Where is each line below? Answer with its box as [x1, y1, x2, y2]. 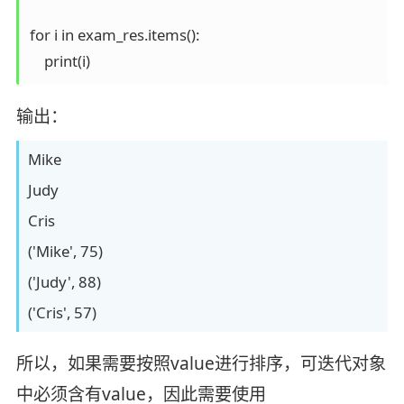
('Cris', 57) [27, 301, 96, 323]
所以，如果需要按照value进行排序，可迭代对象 [15, 351, 386, 375]
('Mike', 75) [27, 240, 103, 262]
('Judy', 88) [27, 271, 101, 292]
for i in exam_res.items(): [29, 23, 199, 45]
